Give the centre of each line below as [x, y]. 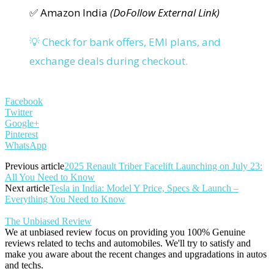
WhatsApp [26, 146]
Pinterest [21, 135]
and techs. [24, 265]
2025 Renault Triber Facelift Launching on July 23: [163, 166]
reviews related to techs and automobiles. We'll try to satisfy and [128, 243]
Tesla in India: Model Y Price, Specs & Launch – [144, 188]
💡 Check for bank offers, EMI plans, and [125, 42]
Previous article [35, 166]
